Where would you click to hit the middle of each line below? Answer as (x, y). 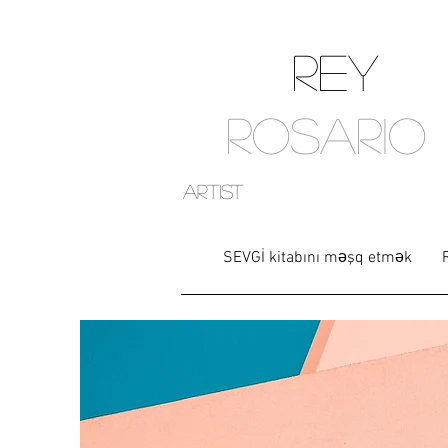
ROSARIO (326, 134)
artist (213, 191)
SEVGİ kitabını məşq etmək (317, 258)
